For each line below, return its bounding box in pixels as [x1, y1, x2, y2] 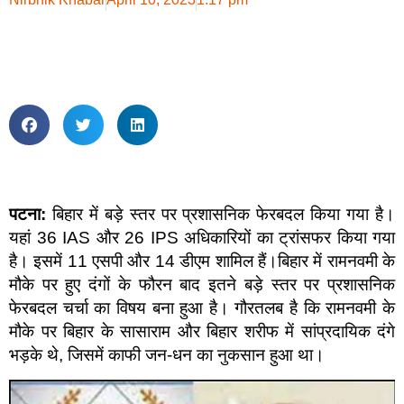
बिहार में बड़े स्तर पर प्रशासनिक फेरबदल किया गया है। [51, 205, 396, 224]
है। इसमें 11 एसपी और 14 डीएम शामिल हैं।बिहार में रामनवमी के [9, 252, 395, 271]
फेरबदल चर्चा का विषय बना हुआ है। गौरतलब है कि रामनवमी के [9, 298, 395, 317]
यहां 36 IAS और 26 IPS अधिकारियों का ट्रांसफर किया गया [9, 228, 395, 247]
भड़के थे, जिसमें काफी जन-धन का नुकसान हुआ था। [9, 345, 325, 364]
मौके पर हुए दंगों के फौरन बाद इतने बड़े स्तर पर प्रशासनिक [9, 275, 395, 294]
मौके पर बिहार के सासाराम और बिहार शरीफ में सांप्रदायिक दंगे [9, 322, 395, 341]
